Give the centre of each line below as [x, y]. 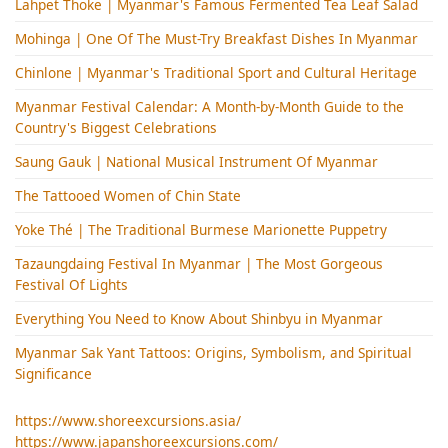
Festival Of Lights [71, 284]
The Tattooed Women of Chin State [128, 195]
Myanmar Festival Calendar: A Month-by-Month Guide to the [209, 106]
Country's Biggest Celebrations [116, 127]
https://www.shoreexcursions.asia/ [128, 421]
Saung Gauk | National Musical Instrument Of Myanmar [196, 161]
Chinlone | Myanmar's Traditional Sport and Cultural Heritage [216, 72]
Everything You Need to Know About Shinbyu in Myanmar [199, 318]
